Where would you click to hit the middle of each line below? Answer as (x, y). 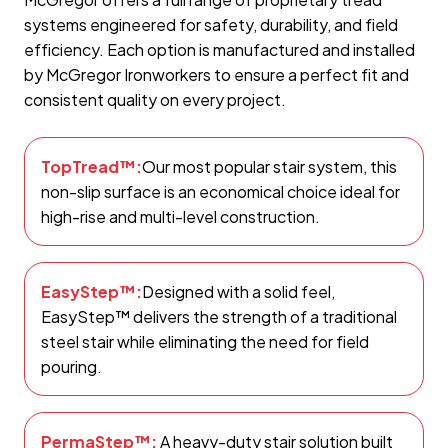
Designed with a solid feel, (238, 291)
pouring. (71, 366)
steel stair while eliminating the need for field (205, 341)
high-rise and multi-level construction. (180, 216)
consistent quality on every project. (155, 99)
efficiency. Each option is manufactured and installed (219, 49)
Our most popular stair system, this (269, 166)
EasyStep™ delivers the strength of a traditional (219, 316)
